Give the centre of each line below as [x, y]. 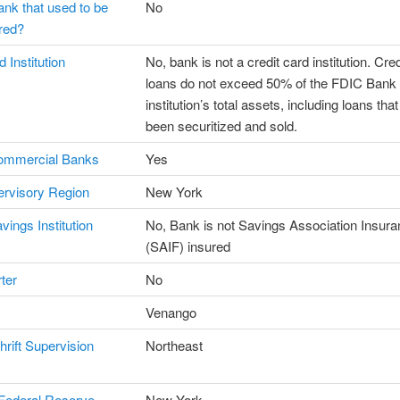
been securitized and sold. [221, 126]
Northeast [174, 346]
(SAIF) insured [187, 246]
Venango [171, 312]
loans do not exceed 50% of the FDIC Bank [271, 83]
